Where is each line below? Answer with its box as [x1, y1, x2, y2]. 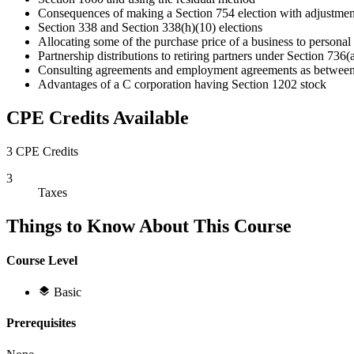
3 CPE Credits [6, 144, 78, 158]
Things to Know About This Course [6, 215, 292, 236]
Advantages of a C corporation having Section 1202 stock [38, 77, 326, 91]
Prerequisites [6, 316, 76, 330]
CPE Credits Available [6, 107, 189, 128]
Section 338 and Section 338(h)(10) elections [38, 20, 262, 34]
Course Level [6, 253, 77, 267]
